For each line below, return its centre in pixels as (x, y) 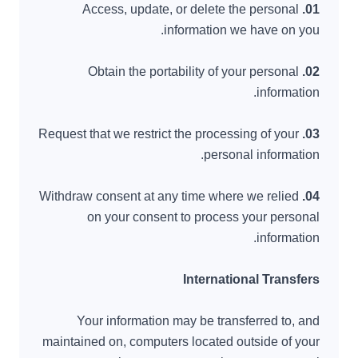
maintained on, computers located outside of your (181, 342)
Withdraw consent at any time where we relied (169, 196)
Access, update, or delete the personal (191, 9)
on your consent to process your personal (203, 217)
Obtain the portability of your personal (193, 72)
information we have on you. (242, 30)
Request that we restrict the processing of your (169, 134)
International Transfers (251, 279)
